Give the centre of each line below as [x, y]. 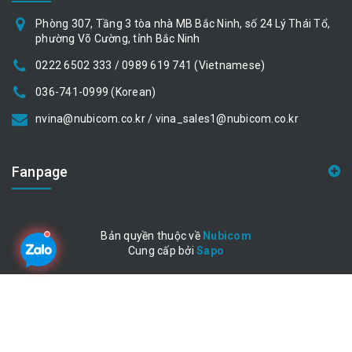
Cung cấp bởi [162, 251]
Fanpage [40, 172]
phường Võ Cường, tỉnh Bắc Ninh [118, 39]
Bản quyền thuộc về [152, 236]
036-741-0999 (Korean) [96, 92]
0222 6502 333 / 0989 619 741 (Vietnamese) [150, 66]
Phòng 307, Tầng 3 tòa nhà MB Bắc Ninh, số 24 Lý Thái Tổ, [183, 24]
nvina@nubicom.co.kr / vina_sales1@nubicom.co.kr [167, 119]
